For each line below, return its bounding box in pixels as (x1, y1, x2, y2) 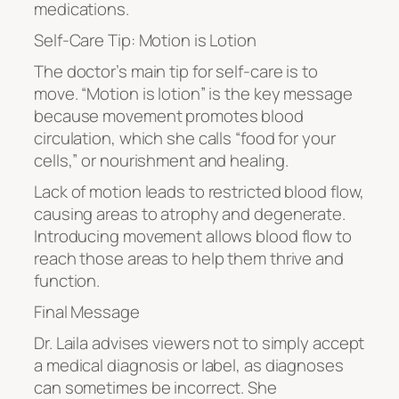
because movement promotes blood (34, 103, 304, 127)
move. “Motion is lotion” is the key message (34, 81, 353, 105)
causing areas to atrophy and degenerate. (34, 201, 346, 225)
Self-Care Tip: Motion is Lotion (34, 28, 256, 52)
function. (34, 268, 101, 292)
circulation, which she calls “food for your (34, 126, 336, 150)
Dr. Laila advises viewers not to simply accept (34, 330, 365, 354)
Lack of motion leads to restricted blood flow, (34, 179, 365, 203)
